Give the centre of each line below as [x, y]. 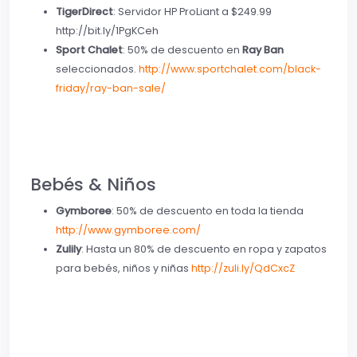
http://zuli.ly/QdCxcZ [243, 269]
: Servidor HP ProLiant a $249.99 [192, 12]
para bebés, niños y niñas [124, 269]
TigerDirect [84, 12]
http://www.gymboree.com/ [128, 230]
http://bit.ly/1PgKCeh [107, 31]
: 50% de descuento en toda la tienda [208, 211]
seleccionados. [97, 69]
